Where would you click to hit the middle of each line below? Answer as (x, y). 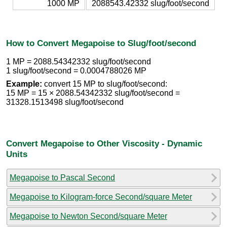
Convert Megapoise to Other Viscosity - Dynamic (104, 143)
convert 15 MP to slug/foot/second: (105, 84)
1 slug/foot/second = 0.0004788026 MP (76, 71)
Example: (24, 84)
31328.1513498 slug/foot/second (65, 102)
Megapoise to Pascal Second (62, 177)
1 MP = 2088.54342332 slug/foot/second (79, 62)
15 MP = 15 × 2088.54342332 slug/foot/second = (93, 93)
